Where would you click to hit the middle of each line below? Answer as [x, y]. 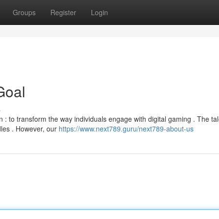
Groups [24, 12]
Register [63, 12]
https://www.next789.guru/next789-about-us [126, 129]
